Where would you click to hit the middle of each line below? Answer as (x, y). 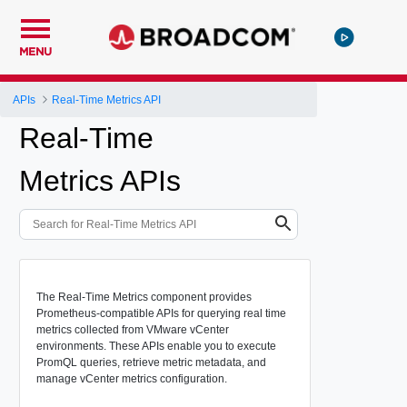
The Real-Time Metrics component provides (144, 297)
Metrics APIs (100, 181)
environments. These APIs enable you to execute (156, 346)
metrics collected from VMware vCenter (132, 329)
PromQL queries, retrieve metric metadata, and (151, 362)
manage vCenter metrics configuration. (131, 378)
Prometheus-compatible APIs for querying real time (161, 313)
